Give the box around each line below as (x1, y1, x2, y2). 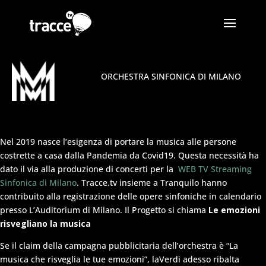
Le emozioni (208, 204, 260, 216)
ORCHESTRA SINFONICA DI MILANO (100, 71, 241, 82)
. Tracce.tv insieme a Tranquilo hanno (77, 176, 227, 188)
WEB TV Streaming (176, 163, 252, 175)
